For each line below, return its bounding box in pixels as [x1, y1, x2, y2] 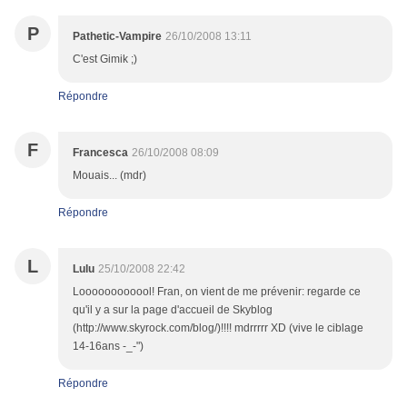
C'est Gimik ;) [73, 53, 137, 66]
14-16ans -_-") [73, 340, 144, 353]
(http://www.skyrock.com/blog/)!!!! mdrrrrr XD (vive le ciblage [73, 322, 363, 335]
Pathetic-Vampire [73, 30, 162, 44]
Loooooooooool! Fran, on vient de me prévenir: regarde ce [73, 285, 361, 299]
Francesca [73, 146, 128, 160]
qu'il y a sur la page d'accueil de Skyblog [73, 303, 273, 317]
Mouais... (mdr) [73, 169, 146, 183]
